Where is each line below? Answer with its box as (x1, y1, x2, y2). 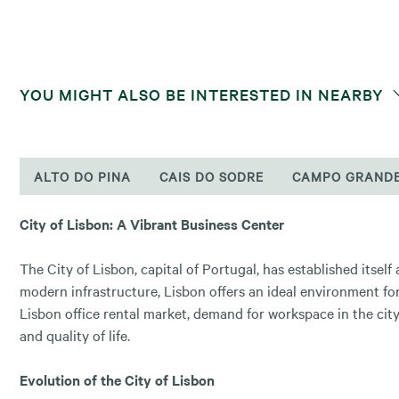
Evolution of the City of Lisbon (20, 369, 215, 389)
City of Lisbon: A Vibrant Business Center (20, 213, 284, 233)
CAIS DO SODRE (159, 167, 264, 185)
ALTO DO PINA (34, 167, 131, 185)
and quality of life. (20, 324, 134, 345)
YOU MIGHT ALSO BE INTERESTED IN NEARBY (20, 83, 388, 104)
